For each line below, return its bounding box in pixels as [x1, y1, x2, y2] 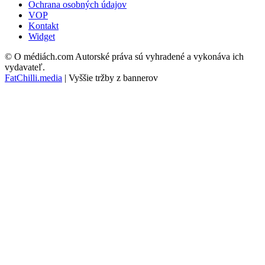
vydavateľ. [5, 62, 45, 73]
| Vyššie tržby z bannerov [62, 73, 158, 83]
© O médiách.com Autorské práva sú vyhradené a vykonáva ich [5, 51, 244, 62]
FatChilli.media [5, 73, 62, 83]
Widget [28, 31, 55, 42]
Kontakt [28, 21, 59, 31]
